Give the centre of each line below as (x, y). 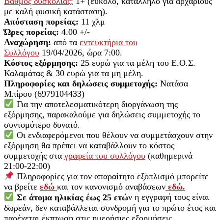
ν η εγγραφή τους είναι (168, 197)
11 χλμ (92, 21)
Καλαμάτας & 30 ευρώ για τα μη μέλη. (74, 73)
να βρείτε (22, 187)
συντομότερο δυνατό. (42, 125)
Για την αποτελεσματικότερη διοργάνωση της (97, 104)
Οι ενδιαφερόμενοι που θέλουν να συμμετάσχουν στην (114, 135)
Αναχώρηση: (27, 42)
